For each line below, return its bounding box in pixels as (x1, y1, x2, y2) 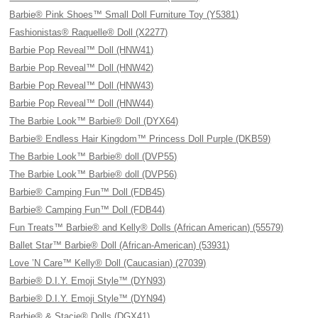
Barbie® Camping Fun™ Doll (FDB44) (9, 204, 165, 215)
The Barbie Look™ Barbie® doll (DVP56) (9, 169, 177, 180)
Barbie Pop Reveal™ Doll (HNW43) (9, 80, 154, 91)
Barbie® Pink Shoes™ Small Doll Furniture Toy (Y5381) (9, 9, 239, 20)
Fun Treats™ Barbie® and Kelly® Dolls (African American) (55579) (9, 222, 284, 233)
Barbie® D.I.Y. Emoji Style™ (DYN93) (9, 275, 166, 286)
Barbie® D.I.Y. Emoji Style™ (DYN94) (9, 293, 166, 304)
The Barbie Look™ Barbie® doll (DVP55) (9, 151, 177, 162)
